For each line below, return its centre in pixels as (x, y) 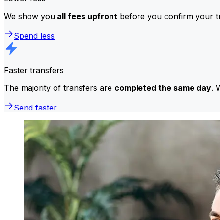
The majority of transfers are (59, 88)
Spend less (34, 36)
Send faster (35, 107)
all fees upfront (86, 16)
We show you (29, 16)
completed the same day (163, 88)
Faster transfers (34, 70)
